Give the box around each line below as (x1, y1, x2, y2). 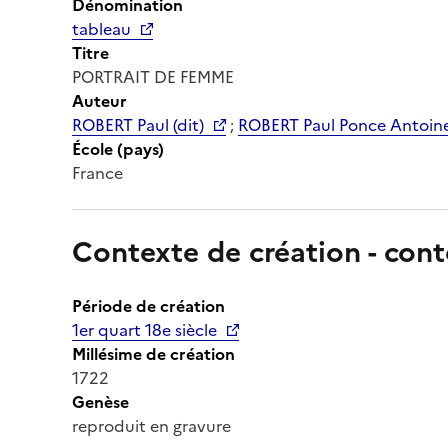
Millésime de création (72, 341, 235, 366)
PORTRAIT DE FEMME (72, 64, 234, 89)
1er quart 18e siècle (72, 317, 217, 342)
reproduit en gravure (72, 413, 231, 438)
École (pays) (72, 136, 164, 161)
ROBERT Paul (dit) (72, 112, 204, 137)
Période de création (72, 293, 225, 318)
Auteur (72, 88, 127, 113)
